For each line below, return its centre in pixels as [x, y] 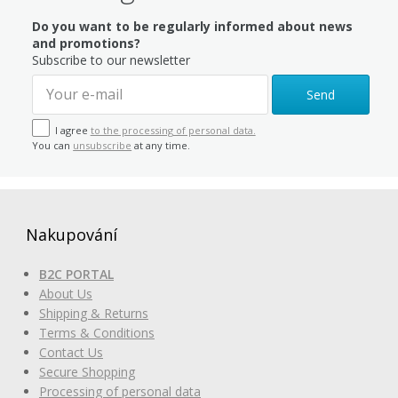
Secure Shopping [87, 372]
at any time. [161, 146]
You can [53, 146]
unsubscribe [103, 146]
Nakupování [72, 235]
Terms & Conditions [97, 333]
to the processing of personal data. [173, 131]
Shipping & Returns [94, 314]
